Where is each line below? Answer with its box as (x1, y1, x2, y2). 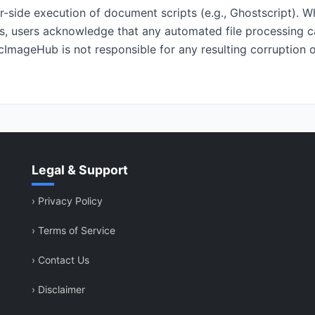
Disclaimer (35, 283, 85, 295)
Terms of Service (35, 224, 115, 236)
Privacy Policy (35, 195, 103, 207)
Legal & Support (32, 162, 128, 177)
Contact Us (35, 254, 89, 266)
